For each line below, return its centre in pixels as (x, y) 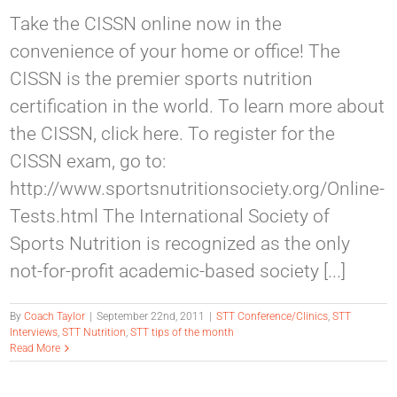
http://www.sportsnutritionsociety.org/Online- (198, 189)
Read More (35, 349)
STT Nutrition (94, 333)
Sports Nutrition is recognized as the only (180, 244)
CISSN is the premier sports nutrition (162, 79)
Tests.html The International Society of (170, 217)
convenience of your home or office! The (175, 52)
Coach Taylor (55, 317)
